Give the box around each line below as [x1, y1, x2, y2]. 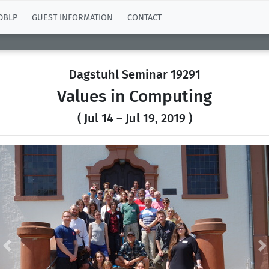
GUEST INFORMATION [32, 12, 113, 23]
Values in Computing [57, 86, 212, 106]
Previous [6, 246, 43, 257]
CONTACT [127, 12, 162, 23]
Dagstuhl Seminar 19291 [68, 67, 201, 82]
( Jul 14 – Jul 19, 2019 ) [77, 111, 192, 125]
